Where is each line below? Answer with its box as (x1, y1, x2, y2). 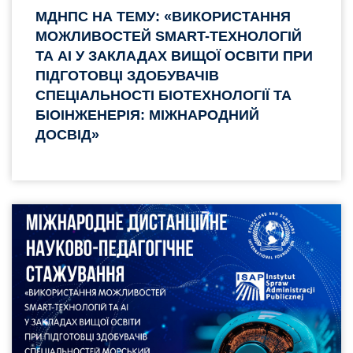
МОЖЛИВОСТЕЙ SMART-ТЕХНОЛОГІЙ (35, 28, 302, 44)
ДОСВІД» (35, 126, 99, 143)
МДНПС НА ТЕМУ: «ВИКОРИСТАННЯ (35, 8, 291, 24)
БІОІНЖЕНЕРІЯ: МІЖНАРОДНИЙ (35, 106, 259, 123)
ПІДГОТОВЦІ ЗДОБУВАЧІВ (35, 67, 219, 84)
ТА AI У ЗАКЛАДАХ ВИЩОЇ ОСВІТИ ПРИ (35, 47, 313, 64)
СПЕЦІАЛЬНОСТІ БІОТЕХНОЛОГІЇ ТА (35, 87, 292, 103)
